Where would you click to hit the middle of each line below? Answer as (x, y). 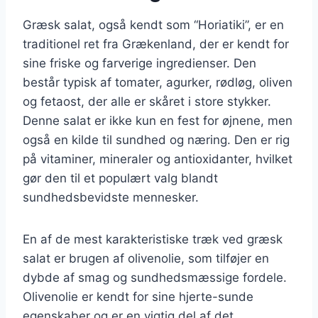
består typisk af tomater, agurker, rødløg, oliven (158, 82)
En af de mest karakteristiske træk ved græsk (153, 239)
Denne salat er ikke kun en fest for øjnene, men (158, 120)
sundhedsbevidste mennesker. (111, 197)
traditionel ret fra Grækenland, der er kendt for (156, 44)
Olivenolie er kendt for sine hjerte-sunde (138, 296)
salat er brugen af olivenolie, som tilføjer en (146, 258)
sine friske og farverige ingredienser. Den (139, 63)
